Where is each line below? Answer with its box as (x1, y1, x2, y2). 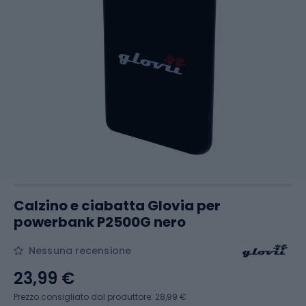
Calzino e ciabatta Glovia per (14, 196, 221, 215)
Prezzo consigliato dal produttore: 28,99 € (14, 291, 186, 303)
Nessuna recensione (29, 244, 131, 258)
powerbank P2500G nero (14, 212, 186, 232)
